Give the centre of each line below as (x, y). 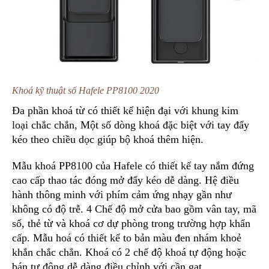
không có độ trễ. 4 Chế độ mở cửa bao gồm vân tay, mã (134, 209)
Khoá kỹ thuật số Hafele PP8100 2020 (86, 90)
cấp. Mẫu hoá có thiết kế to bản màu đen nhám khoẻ (127, 237)
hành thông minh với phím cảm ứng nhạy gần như (122, 194)
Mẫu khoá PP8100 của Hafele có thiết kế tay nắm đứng (133, 165)
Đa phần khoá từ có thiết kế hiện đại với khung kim (125, 110)
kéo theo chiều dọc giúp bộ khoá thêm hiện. (108, 139)
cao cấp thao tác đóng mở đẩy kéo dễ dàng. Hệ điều (125, 180)
